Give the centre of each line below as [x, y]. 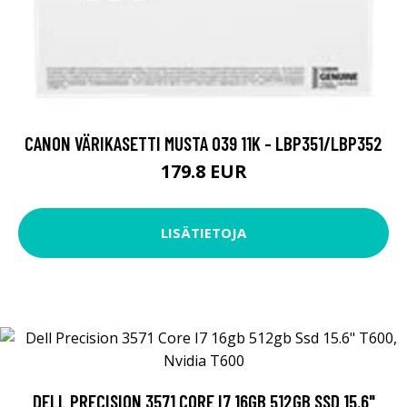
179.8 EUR [203, 171]
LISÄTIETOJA [203, 233]
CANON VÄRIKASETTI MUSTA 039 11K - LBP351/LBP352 [203, 143]
